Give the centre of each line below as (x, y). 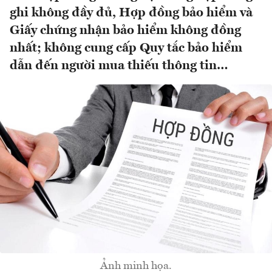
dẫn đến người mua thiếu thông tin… (119, 66)
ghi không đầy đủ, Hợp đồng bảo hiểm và (131, 13)
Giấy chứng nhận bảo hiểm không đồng (125, 31)
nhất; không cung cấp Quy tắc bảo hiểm (126, 49)
